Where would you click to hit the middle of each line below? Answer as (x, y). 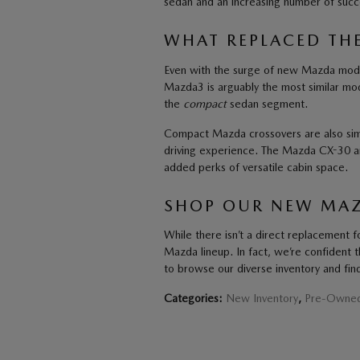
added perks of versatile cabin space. (256, 167)
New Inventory (262, 299)
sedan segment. (267, 103)
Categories (191, 299)
